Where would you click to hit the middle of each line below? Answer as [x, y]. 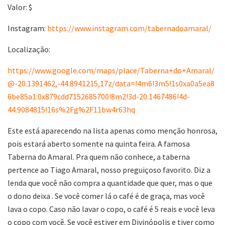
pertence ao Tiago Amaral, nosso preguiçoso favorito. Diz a [109, 170]
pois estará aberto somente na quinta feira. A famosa [99, 143]
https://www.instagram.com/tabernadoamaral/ [129, 28]
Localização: [29, 49]
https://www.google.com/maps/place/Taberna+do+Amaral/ [111, 70]
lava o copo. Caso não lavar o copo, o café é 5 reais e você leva [111, 209]
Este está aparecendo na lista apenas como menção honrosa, [113, 130]
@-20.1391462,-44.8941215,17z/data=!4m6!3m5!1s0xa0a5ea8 [111, 83]
